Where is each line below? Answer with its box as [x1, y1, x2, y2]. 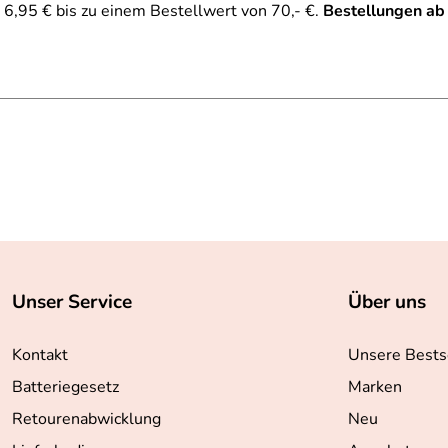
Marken [348, 376, 402, 398]
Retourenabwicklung [12, 408, 161, 430]
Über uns [348, 289, 426, 315]
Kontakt [12, 344, 68, 366]
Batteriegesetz [12, 376, 119, 398]
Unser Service [12, 289, 132, 315]
